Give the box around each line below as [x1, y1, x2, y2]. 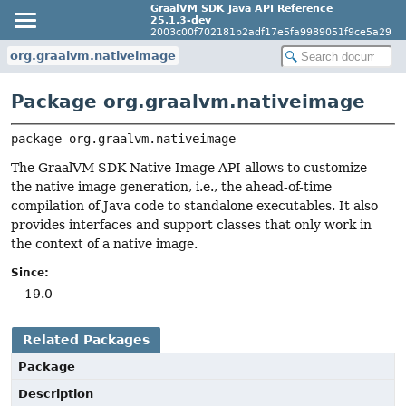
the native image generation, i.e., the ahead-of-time [11, 179, 332, 195]
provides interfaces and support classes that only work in [11, 217, 372, 233]
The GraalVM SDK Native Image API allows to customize [11, 160, 367, 176]
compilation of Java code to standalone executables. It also [11, 198, 378, 214]
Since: [11, 266, 49, 280]
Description [18, 387, 93, 401]
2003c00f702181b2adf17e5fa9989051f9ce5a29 [150, 25, 391, 38]
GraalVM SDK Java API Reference [150, 2, 333, 14]
